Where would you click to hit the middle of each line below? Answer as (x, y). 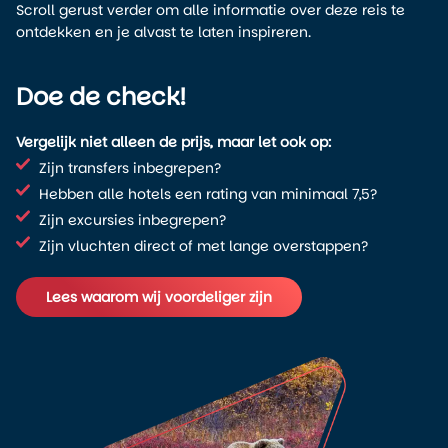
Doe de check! (101, 96)
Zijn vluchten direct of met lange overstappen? (203, 246)
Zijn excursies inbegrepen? (132, 220)
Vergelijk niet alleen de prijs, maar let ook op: (173, 142)
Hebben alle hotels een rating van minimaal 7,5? (207, 194)
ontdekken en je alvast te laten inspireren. (163, 32)
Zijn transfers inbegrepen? (129, 168)
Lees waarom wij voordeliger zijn (159, 297)
